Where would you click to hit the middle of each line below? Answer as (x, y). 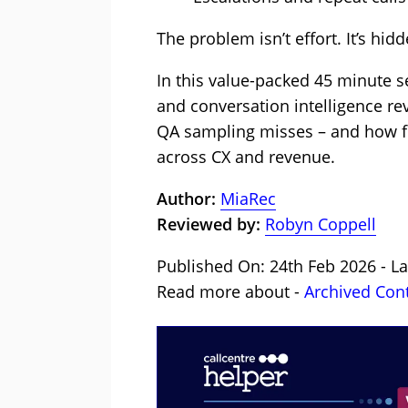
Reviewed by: (209, 224)
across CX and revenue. (246, 156)
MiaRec (248, 198)
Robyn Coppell (321, 224)
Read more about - (230, 291)
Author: (189, 198)
